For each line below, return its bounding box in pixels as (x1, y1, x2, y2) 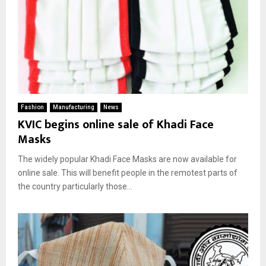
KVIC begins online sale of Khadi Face (18, 114, 214, 135)
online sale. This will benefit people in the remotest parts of (18, 167, 237, 178)
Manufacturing (53, 103, 94, 110)
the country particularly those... (18, 181, 132, 191)
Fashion (21, 103, 44, 110)
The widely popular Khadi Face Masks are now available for (18, 154, 237, 164)
